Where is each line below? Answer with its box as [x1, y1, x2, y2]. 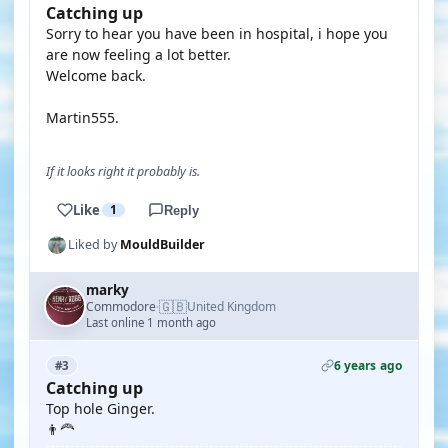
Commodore [86, 297, 156, 315]
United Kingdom [187, 298, 276, 315]
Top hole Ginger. [46, 399, 155, 418]
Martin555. [46, 108, 119, 127]
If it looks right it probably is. [46, 163, 200, 180]
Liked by [68, 236, 120, 253]
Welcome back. [46, 66, 146, 85]
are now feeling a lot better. [46, 45, 231, 64]
